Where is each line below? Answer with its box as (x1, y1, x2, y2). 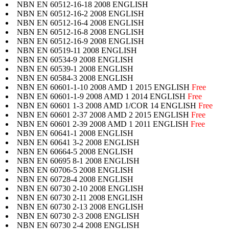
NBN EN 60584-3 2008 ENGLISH (17, 73, 133, 82)
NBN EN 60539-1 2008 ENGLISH (17, 64, 133, 73)
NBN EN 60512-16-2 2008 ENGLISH (17, 9, 144, 18)
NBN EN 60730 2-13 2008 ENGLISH (17, 202, 144, 211)
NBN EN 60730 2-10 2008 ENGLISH (17, 184, 144, 193)
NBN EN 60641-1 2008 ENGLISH (17, 128, 133, 138)
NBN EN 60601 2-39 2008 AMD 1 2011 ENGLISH (17, 119, 191, 128)
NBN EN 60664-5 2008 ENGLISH (17, 147, 133, 156)
